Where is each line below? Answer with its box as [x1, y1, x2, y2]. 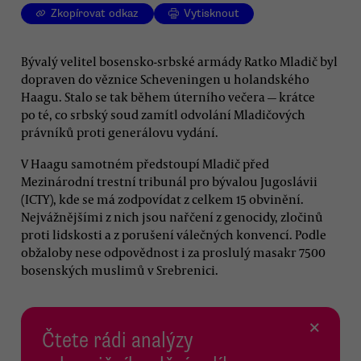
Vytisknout [184, 6, 240, 21]
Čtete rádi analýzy [42, 326, 193, 354]
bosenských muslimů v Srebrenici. [21, 261, 218, 278]
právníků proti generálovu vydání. [21, 123, 218, 140]
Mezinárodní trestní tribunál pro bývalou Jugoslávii [21, 172, 317, 189]
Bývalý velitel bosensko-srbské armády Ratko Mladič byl [21, 52, 338, 69]
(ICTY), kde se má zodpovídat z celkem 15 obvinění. [21, 190, 304, 207]
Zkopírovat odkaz [51, 6, 139, 21]
